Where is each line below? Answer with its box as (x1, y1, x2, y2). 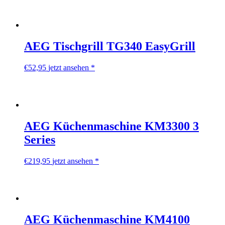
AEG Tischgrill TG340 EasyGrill (24, 40, 195, 53)
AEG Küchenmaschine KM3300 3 (24, 119, 199, 133)
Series (24, 133, 55, 146)
